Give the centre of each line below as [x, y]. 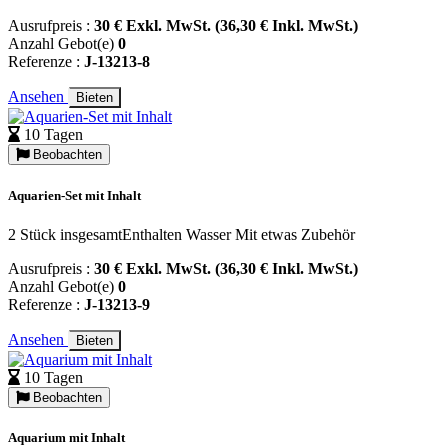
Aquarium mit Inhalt [66, 437]
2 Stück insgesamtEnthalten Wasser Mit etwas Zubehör [181, 234]
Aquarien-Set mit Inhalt [74, 195]
